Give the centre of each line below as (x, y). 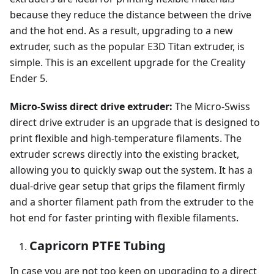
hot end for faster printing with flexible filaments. (124, 218)
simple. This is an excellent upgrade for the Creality (128, 63)
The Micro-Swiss (211, 107)
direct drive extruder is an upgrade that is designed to (135, 123)
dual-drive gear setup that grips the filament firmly (127, 186)
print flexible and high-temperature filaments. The (126, 139)
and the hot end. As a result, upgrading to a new (121, 31)
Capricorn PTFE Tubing (98, 246)
